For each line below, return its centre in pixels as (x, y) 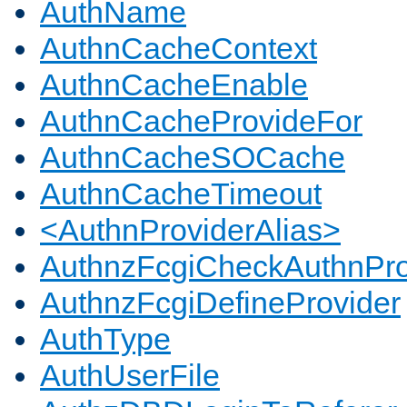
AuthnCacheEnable (174, 85)
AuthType (105, 339)
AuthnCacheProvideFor (201, 121)
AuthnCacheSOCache (193, 158)
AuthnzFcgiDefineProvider (220, 303)
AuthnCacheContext (179, 49)
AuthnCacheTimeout (181, 194)
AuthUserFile (130, 376)
